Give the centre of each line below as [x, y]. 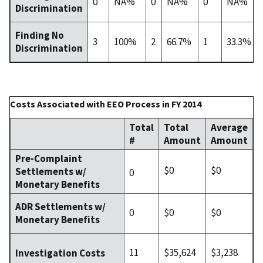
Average [229, 127]
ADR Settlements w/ [60, 206]
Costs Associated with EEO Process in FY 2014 [106, 104]
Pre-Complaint [49, 158]
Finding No [40, 35]
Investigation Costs [60, 253]
